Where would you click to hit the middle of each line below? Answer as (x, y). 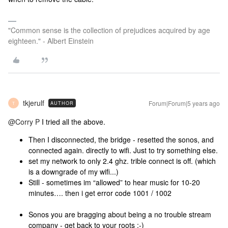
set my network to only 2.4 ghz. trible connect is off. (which (122, 161)
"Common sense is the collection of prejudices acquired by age (109, 30)
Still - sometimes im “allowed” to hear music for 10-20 (114, 182)
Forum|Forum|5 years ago (184, 103)
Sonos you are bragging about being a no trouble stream (120, 214)
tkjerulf (34, 103)
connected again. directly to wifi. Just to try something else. (123, 150)
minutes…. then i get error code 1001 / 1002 (100, 193)
